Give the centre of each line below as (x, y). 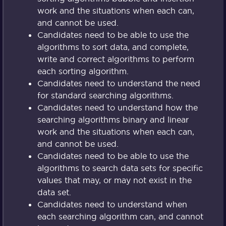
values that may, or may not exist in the (114, 180)
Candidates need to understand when (112, 205)
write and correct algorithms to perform (116, 59)
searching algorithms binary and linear (113, 120)
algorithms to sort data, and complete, (113, 47)
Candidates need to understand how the (117, 108)
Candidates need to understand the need (119, 83)
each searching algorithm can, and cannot (120, 217)
